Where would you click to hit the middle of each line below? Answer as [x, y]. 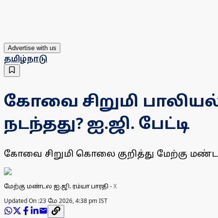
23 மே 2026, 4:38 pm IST [73, 201]
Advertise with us [32, 48]
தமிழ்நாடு [26, 59]
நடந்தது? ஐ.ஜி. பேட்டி [97, 123]
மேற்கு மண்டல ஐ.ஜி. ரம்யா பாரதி [56, 186]
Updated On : [22, 201]
